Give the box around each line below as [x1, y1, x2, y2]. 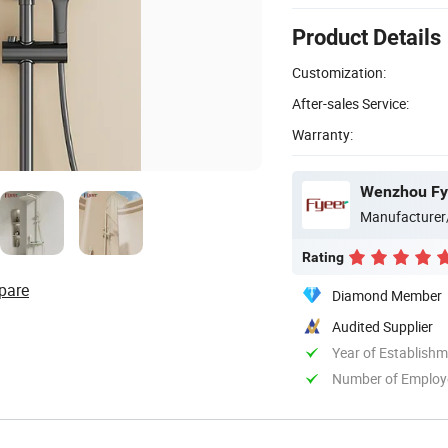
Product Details [292, 24, 441, 50]
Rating [302, 248, 344, 265]
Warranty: [292, 124, 353, 144]
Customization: [292, 62, 386, 82]
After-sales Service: [292, 93, 409, 113]
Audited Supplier [332, 316, 433, 336]
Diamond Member [332, 285, 442, 305]
